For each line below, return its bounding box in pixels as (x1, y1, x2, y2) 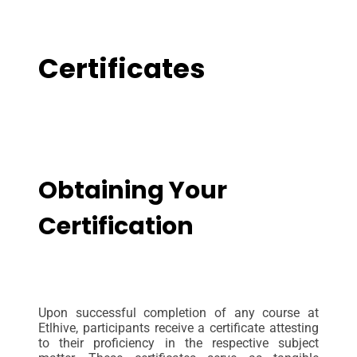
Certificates (38, 49, 206, 88)
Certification (38, 210, 194, 244)
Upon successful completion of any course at (38, 305, 319, 321)
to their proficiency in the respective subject (38, 335, 319, 351)
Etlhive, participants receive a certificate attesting (38, 320, 319, 336)
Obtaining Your (38, 174, 227, 208)
